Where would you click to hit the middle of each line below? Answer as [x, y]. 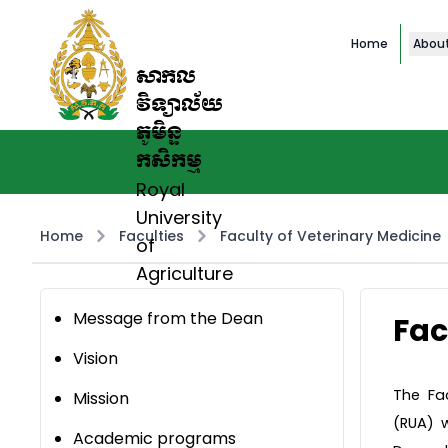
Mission [101, 399]
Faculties [151, 236]
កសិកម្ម [169, 161]
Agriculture [184, 273]
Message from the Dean [168, 319]
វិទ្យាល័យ [179, 105]
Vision [95, 359]
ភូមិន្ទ [159, 133]
